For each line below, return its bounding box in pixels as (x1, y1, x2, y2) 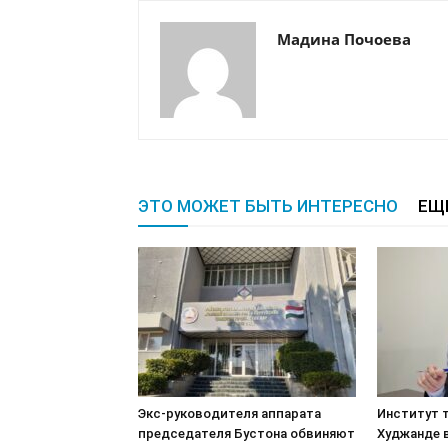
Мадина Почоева (277, 28, 411, 49)
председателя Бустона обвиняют (138, 425, 355, 441)
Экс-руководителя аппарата (138, 405, 321, 421)
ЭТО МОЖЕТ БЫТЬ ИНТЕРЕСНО (138, 195, 398, 216)
